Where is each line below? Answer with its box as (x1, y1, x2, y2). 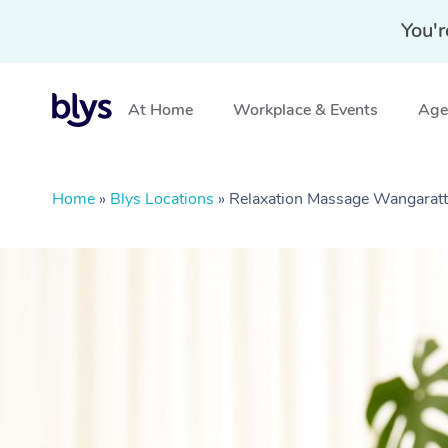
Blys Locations (110, 188, 214, 210)
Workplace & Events (233, 99, 378, 121)
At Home (128, 99, 193, 121)
